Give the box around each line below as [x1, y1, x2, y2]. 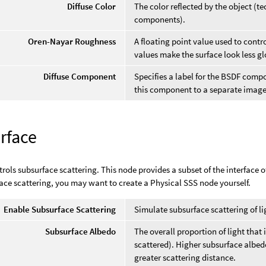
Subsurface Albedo [45, 225, 116, 237]
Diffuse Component [43, 70, 116, 82]
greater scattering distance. [134, 251, 236, 263]
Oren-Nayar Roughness [28, 35, 116, 47]
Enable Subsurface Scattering [4, 203, 116, 215]
